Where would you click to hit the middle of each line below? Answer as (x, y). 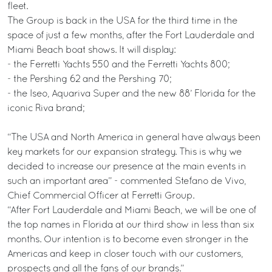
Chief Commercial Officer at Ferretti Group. (101, 196)
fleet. (18, 7)
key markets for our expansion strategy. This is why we (124, 153)
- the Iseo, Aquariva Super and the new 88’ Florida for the (131, 94)
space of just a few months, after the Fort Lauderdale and (131, 36)
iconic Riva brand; (46, 109)
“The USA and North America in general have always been (134, 138)
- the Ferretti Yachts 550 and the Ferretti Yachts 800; (118, 65)
